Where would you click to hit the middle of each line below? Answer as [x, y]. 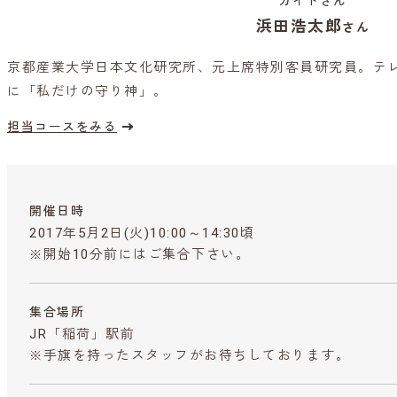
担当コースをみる [62, 126]
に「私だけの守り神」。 [88, 91]
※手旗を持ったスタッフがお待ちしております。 [190, 355]
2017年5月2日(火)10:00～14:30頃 [142, 233]
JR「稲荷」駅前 [82, 334]
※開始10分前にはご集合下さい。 [140, 254]
